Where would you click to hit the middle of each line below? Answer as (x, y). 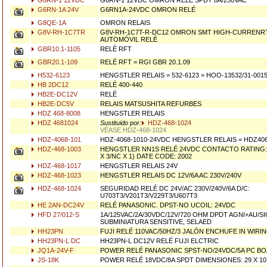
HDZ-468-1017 (58, 166)
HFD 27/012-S (58, 215)
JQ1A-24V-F (55, 250)
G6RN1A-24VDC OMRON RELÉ (148, 10)
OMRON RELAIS (125, 23)
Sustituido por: (121, 123)
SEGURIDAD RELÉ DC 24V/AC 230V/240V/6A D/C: (175, 188)
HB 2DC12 (52, 85)
